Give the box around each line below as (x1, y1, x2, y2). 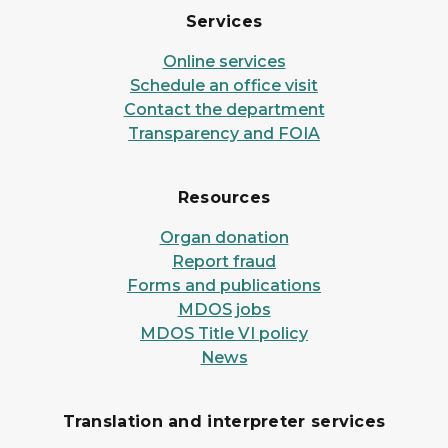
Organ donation (159, 228, 289, 247)
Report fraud (172, 252, 276, 271)
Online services (162, 52, 286, 71)
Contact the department (123, 100, 325, 119)
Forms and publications (127, 276, 321, 295)
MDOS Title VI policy (140, 324, 308, 343)
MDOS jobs (177, 300, 271, 319)
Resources (177, 188, 271, 207)
